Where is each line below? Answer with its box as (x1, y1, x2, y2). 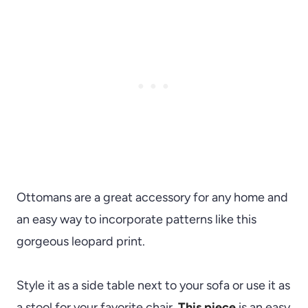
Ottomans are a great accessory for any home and (16, 190, 288, 206)
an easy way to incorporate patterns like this (16, 212, 256, 228)
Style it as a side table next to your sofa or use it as (16, 278, 290, 294)
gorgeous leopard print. (16, 234, 145, 250)
